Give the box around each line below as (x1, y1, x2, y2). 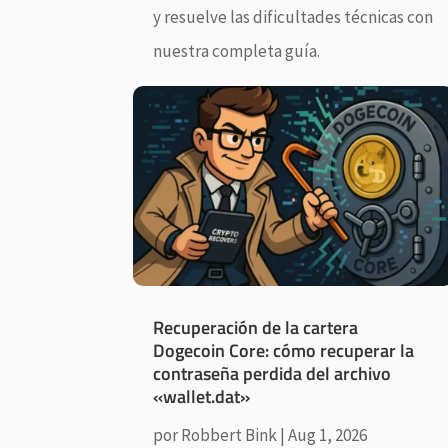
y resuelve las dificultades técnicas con (153, 5, 434, 28)
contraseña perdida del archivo (153, 360, 392, 388)
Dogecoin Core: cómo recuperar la (153, 337, 415, 365)
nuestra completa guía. (153, 39, 321, 62)
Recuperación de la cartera (153, 314, 359, 342)
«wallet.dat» (153, 383, 251, 411)
